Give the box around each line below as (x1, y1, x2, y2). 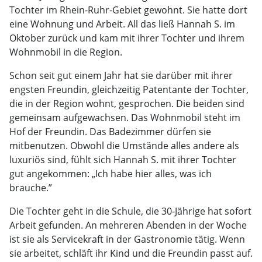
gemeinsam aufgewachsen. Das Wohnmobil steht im (9, 111, 240, 124)
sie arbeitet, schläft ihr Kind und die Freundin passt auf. (9, 246, 253, 260)
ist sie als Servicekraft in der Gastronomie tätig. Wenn (9, 232, 245, 246)
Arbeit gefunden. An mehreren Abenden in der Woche (9, 218, 247, 232)
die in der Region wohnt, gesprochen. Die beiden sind (9, 96, 244, 110)
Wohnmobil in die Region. (9, 45, 122, 58)
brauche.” (9, 181, 52, 194)
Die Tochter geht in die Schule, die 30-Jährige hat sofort (9, 204, 251, 218)
